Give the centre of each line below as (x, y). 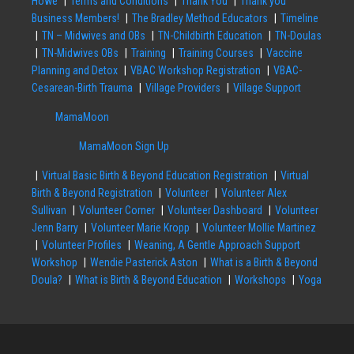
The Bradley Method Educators (200, 18)
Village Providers (183, 87)
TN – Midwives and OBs (94, 35)
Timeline (299, 18)
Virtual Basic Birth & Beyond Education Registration (155, 175)
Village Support (267, 87)
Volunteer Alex (254, 192)
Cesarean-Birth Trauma (82, 87)
